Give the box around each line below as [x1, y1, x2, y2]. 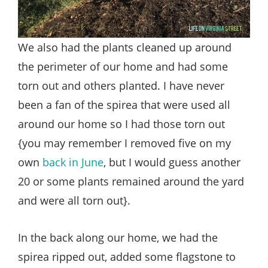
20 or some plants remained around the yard [18, 173, 244, 188]
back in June [42, 154, 103, 169]
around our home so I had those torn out [18, 116, 225, 131]
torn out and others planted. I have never [18, 78, 224, 93]
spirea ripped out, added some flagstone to [18, 249, 236, 264]
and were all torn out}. [18, 193, 130, 208]
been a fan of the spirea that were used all [18, 97, 230, 112]
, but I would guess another [103, 154, 240, 169]
